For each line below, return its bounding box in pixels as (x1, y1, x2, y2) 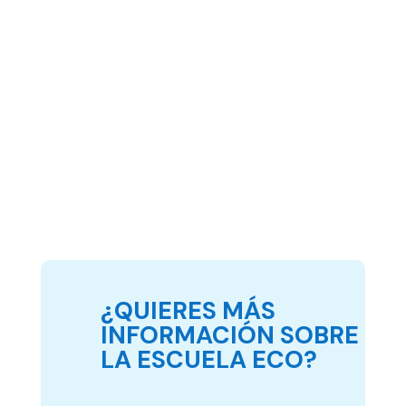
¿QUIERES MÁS (100, 295, 275, 326)
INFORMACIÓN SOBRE (100, 319, 359, 351)
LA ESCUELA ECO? (100, 343, 317, 375)
